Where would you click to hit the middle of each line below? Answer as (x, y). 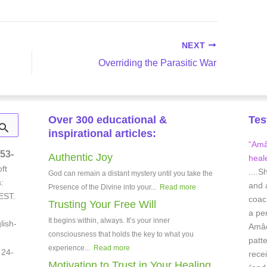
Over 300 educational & (107, 119)
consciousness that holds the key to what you (121, 234)
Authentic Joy (80, 157)
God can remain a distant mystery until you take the (130, 173)
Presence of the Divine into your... (103, 187)
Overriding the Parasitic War (157, 63)
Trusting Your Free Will (102, 204)
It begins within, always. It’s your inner (109, 220)
